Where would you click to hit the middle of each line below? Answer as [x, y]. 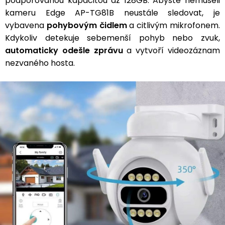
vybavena [26, 25]
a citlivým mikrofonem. [174, 25]
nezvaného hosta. [42, 63]
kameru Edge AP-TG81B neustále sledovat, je [113, 13]
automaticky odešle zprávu [64, 50]
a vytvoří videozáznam [172, 50]
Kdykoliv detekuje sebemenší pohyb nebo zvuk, [113, 38]
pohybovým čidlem [87, 25]
